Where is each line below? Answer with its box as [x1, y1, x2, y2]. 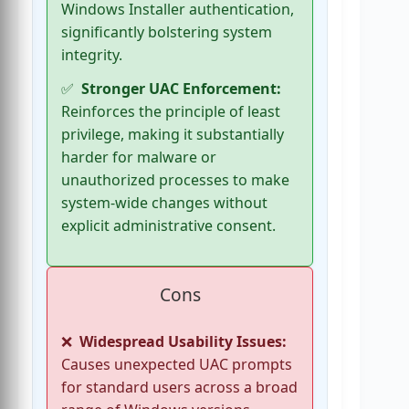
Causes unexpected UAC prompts [61, 354, 292, 375]
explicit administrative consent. [61, 215, 276, 236]
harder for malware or [61, 147, 216, 168]
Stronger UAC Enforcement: [81, 79, 281, 100]
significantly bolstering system [61, 21, 272, 42]
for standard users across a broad [61, 377, 298, 398]
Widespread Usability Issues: [79, 331, 287, 352]
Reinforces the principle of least [61, 101, 280, 122]
